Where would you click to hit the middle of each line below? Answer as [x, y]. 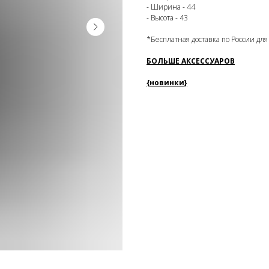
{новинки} [167, 82]
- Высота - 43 [167, 17]
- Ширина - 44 [171, 7]
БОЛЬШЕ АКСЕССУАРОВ [191, 61]
